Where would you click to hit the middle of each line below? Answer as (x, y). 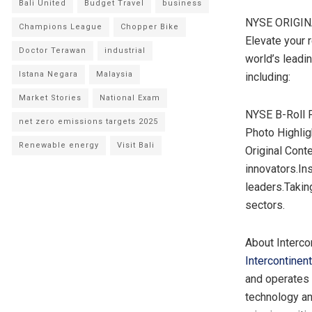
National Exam (130, 97)
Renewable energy (59, 145)
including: (268, 77)
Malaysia (115, 74)
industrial (125, 50)
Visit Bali (136, 145)
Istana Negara (48, 74)
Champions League (61, 26)
